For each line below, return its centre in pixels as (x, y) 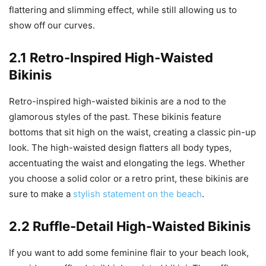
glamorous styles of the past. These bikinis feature (115, 117)
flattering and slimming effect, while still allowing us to (123, 10)
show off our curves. (52, 26)
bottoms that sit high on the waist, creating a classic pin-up (132, 132)
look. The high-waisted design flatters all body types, (120, 148)
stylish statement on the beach (137, 194)
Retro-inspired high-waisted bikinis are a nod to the (118, 102)
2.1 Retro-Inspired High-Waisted (111, 58)
